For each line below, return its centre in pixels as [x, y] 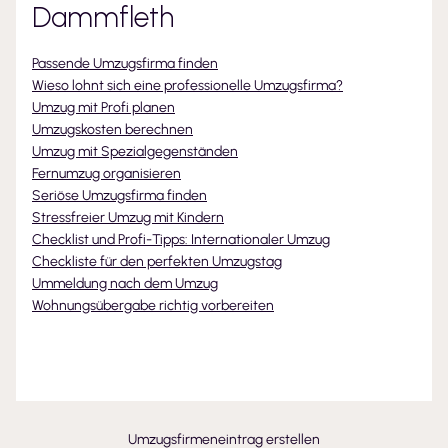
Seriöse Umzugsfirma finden [119, 195]
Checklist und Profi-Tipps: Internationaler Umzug [181, 239]
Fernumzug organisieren [106, 173]
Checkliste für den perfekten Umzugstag [157, 261]
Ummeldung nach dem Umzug [125, 283]
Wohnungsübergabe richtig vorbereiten [153, 305]
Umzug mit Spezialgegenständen [135, 151]
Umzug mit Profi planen [103, 107]
